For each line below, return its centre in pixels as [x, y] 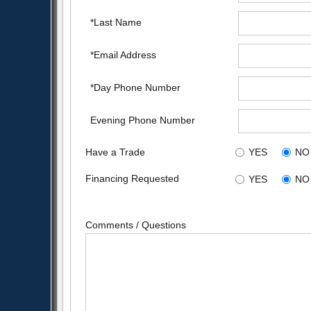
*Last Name [116, 23]
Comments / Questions [136, 225]
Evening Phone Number [143, 120]
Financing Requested [132, 179]
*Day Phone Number [136, 88]
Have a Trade [115, 152]
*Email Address [124, 55]
